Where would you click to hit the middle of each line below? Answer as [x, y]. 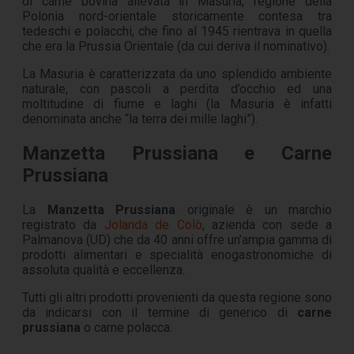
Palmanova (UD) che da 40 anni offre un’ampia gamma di [177, 239]
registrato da [63, 224]
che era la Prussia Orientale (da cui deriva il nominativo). [176, 46]
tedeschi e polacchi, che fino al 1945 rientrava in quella [177, 31]
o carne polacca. [126, 327]
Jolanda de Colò [153, 224]
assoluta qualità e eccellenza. [104, 269]
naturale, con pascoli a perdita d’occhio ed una [177, 89]
